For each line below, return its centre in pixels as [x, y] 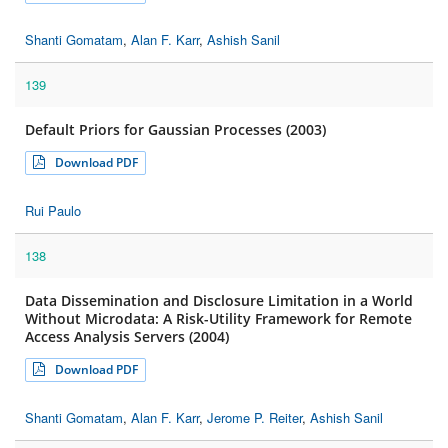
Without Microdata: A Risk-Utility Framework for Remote [218, 319]
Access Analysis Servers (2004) [127, 337]
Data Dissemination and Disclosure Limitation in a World [219, 301]
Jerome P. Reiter [254, 418]
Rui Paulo [53, 211]
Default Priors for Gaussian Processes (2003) [175, 130]
